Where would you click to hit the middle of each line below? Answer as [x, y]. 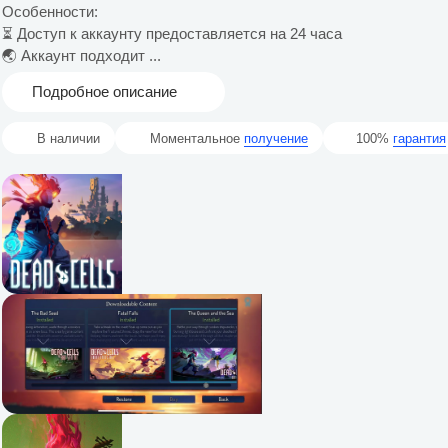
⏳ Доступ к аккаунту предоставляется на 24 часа [172, 33]
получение [276, 138]
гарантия [419, 138]
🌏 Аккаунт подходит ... [81, 55]
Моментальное [197, 138]
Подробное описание [104, 91]
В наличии [68, 138]
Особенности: [50, 11]
